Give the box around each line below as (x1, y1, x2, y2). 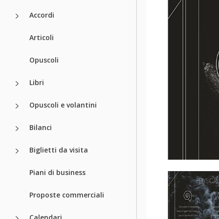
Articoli (29, 32, 54, 42)
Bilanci (29, 122, 52, 132)
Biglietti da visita (29, 145, 88, 154)
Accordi (29, 10, 54, 20)
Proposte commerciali (29, 190, 104, 199)
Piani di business (29, 167, 86, 177)
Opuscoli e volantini (29, 100, 97, 109)
